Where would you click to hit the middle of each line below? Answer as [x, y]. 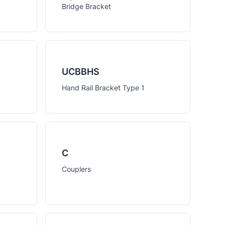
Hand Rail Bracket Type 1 [103, 88]
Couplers [76, 169]
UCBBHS [80, 72]
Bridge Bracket [86, 6]
